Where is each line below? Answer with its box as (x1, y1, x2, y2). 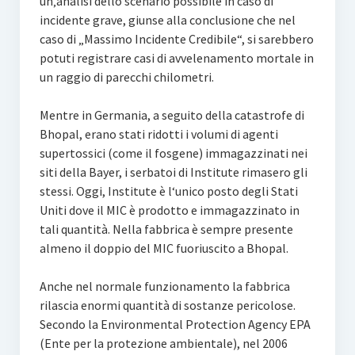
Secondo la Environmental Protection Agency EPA (39, 316, 311, 333)
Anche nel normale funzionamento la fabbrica (39, 278, 290, 295)
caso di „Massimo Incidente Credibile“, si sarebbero (39, 31, 314, 48)
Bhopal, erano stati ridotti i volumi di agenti (39, 126, 278, 143)
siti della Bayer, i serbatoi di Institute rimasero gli (39, 164, 307, 181)
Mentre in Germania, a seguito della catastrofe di (39, 107, 304, 124)
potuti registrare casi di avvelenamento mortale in (39, 50, 314, 67)
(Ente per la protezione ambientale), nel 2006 (39, 335, 288, 352)
